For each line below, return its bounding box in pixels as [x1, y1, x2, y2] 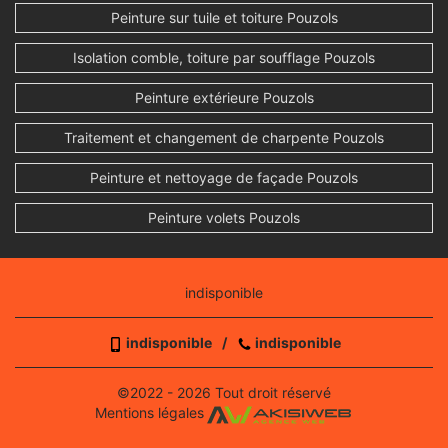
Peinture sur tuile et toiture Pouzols [110, 9, 338, 27]
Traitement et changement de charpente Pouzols [64, 129, 384, 147]
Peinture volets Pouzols [148, 209, 300, 227]
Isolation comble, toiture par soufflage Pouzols [73, 49, 375, 67]
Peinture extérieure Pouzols [134, 89, 314, 107]
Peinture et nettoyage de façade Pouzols [90, 169, 358, 187]
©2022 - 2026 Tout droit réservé [117, 384, 331, 402]
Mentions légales [94, 404, 204, 422]
